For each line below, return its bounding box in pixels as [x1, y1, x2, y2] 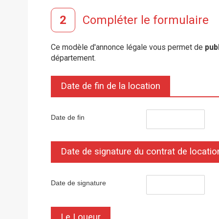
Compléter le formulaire [83, 13, 209, 27]
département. [51, 53, 96, 63]
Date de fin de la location [61, 81, 160, 91]
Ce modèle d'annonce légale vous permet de [51, 43, 205, 52]
